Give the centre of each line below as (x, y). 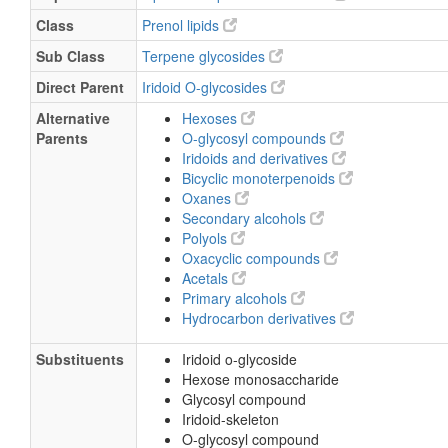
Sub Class (70, 56)
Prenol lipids (182, 25)
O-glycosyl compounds (256, 138)
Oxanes (208, 198)
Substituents (80, 359)
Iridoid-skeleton (230, 419)
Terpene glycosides (205, 56)
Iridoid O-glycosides (206, 87)
